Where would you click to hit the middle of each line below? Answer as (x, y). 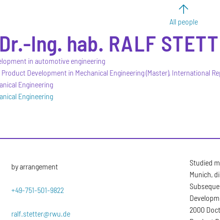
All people (184, 21)
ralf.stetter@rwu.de (41, 213)
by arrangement (35, 166)
